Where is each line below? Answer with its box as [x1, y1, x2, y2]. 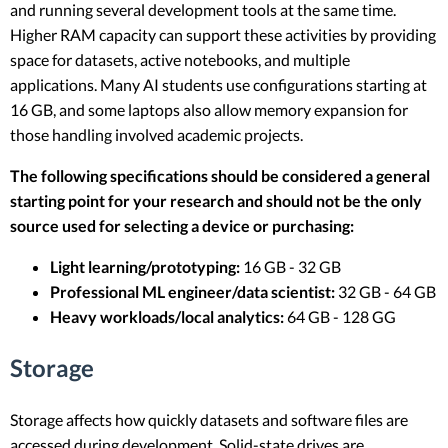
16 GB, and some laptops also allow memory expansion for [10, 99, 408, 119]
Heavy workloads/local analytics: [50, 306, 284, 326]
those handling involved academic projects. [10, 124, 303, 144]
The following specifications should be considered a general [10, 165, 430, 185]
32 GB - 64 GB [335, 281, 436, 301]
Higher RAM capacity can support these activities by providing [10, 24, 436, 44]
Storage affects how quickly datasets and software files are [10, 409, 408, 429]
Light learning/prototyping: [50, 256, 240, 276]
